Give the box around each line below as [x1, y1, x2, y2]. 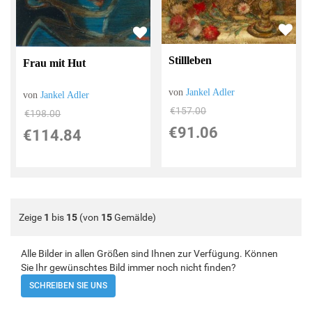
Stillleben [169, 54, 212, 67]
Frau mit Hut [23, 56, 86, 69]
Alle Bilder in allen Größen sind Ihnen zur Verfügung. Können [21, 247, 278, 259]
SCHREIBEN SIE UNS [29, 280, 107, 290]
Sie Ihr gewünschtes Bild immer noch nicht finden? [21, 261, 236, 273]
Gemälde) [112, 211, 156, 223]
